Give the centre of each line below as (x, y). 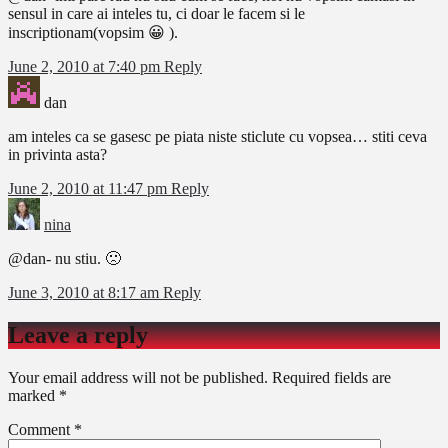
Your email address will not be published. (138, 378)
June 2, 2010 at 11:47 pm (89, 189)
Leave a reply (78, 335)
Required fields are (331, 378)
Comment (41, 430)
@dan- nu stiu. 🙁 (64, 259)
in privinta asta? (57, 155)
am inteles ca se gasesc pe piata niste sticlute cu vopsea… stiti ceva (217, 137)
